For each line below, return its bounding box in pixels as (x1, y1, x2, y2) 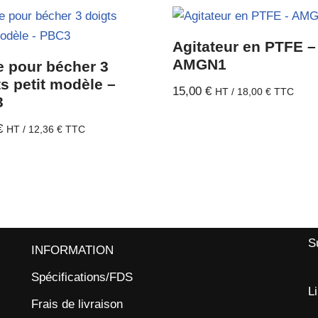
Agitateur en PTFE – (172, 38, 317, 55)
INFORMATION (31, 243, 114, 258)
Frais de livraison (31, 297, 123, 312)
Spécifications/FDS (31, 270, 133, 285)
